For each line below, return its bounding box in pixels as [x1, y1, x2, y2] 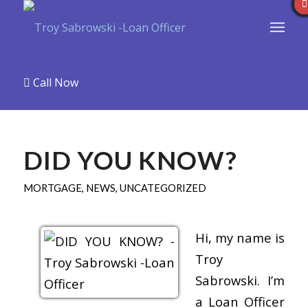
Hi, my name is [195, 228, 285, 246]
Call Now [30, 75, 78, 90]
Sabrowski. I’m [195, 271, 285, 289]
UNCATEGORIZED [119, 181, 206, 194]
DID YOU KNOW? [23, 145, 237, 175]
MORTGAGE [23, 181, 82, 194]
